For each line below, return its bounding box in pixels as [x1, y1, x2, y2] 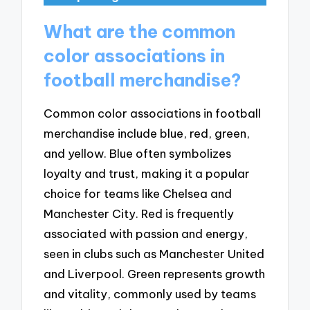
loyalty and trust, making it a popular [44, 166, 250, 181]
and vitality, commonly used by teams [44, 286, 257, 302]
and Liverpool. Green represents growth [44, 266, 266, 282]
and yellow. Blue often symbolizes [44, 146, 232, 161]
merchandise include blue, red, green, [44, 126, 250, 141]
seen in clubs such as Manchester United [44, 246, 265, 262]
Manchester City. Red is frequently [44, 206, 235, 221]
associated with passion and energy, [44, 226, 248, 241]
